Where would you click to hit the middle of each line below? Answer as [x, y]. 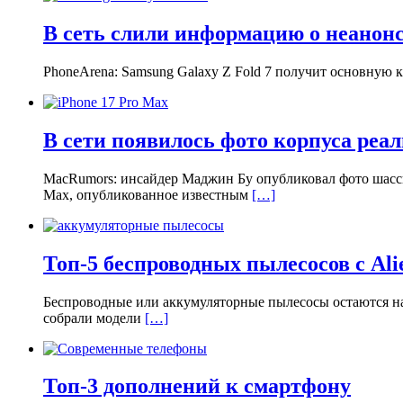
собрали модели [94, 318]
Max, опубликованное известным [148, 194]
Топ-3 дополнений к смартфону [197, 386]
